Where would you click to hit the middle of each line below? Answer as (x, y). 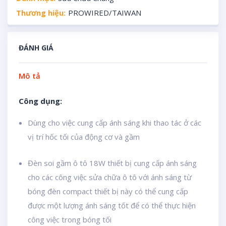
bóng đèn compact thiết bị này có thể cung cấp (108, 191)
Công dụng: (40, 101)
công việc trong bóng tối (70, 219)
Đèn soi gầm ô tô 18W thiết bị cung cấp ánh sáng (112, 163)
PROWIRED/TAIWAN (104, 13)
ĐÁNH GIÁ (36, 48)
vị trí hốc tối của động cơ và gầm (84, 137)
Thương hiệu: (41, 13)
